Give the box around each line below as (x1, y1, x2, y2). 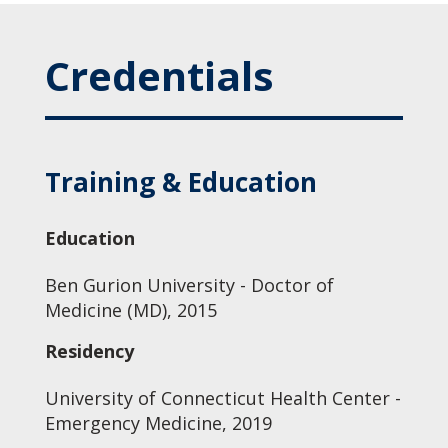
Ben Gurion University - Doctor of (44, 273, 334, 297)
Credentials (44, 48, 274, 103)
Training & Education (44, 164, 317, 200)
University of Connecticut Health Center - (44, 386, 401, 410)
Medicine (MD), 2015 (44, 298, 217, 322)
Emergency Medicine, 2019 (44, 411, 272, 435)
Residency (44, 339, 134, 363)
